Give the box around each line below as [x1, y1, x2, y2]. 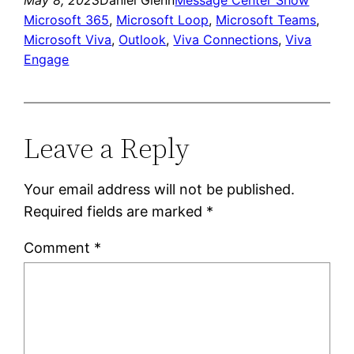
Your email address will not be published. [24, 180, 296, 198]
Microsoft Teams [216, 11, 317, 28]
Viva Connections [173, 31, 279, 47]
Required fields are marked [24, 202, 207, 220]
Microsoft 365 [24, 11, 110, 28]
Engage [24, 51, 70, 67]
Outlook [119, 31, 167, 47]
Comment [24, 239, 95, 256]
